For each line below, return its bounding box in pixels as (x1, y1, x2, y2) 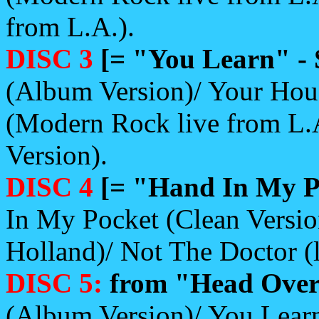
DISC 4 (6, 172, 100, 202)
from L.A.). (6, 11, 135, 42)
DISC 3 (6, 43, 100, 74)
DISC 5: (6, 268, 103, 298)
